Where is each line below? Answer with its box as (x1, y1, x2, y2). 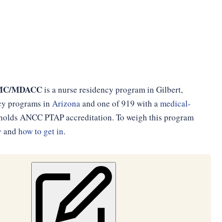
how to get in (18, 125, 63, 137)
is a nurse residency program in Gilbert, (42, 84, 183, 95)
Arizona (52, 98, 80, 109)
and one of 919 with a (80, 98, 160, 109)
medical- (160, 98, 191, 109)
